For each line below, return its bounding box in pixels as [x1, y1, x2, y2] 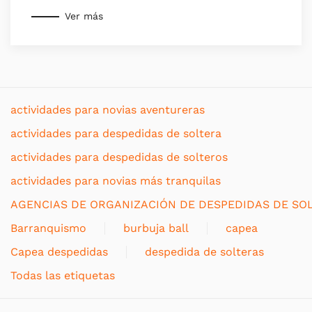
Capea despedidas [10, 244, 108, 258]
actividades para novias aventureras [10, 102, 205, 116]
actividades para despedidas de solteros [10, 150, 228, 164]
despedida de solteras [145, 244, 264, 258]
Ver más [65, 10, 103, 22]
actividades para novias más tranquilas [10, 173, 221, 187]
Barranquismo [10, 221, 86, 235]
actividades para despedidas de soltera [10, 126, 221, 140]
